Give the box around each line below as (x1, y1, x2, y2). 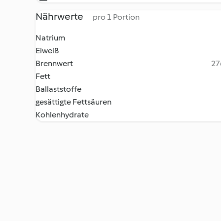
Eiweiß (36, 46, 59, 55)
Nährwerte (36, 10, 85, 22)
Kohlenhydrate (36, 110, 89, 119)
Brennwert (36, 59, 73, 68)
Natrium (36, 33, 65, 42)
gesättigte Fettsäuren (36, 97, 111, 107)
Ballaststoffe (36, 84, 81, 94)
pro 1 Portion (93, 12, 140, 22)
